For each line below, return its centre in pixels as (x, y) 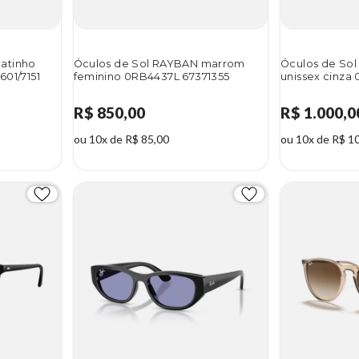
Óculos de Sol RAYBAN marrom (159, 64)
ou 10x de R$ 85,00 (121, 139)
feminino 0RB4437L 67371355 (151, 77)
